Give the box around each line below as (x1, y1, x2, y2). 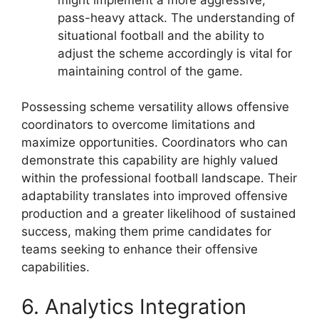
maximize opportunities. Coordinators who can (21, 135, 288, 150)
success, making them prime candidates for (21, 224, 271, 239)
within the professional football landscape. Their (21, 171, 297, 185)
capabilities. (21, 260, 90, 274)
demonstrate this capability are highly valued (21, 153, 278, 167)
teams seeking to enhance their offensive (21, 242, 258, 256)
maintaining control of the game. (58, 63, 243, 78)
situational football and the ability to (58, 28, 264, 43)
